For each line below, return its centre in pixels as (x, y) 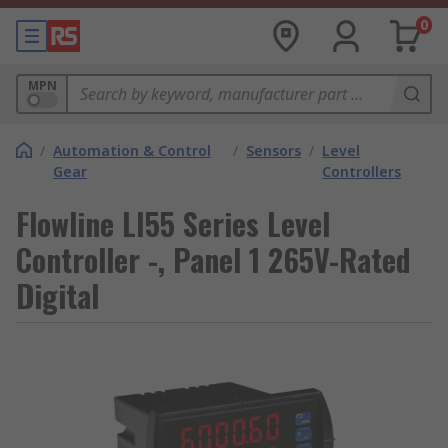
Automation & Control (132, 150)
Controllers (362, 171)
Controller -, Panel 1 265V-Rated (213, 259)
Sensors (274, 150)
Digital (57, 295)
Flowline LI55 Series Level (173, 223)
